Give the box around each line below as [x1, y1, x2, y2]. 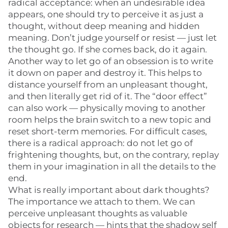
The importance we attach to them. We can [8, 196, 195, 207]
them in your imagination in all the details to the [8, 161, 216, 172]
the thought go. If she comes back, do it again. [8, 44, 207, 54]
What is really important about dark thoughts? [8, 185, 210, 195]
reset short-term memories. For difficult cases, [8, 126, 207, 136]
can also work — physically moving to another [8, 103, 206, 113]
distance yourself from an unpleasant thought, [8, 79, 208, 90]
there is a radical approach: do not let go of [8, 138, 193, 148]
